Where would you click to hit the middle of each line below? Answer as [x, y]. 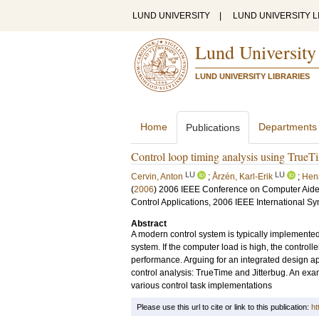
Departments [288, 127]
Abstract [149, 224]
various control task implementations [202, 286]
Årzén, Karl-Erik [242, 177]
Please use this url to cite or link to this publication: [224, 307]
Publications [213, 127]
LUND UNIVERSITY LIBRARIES [252, 76]
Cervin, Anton [157, 177]
